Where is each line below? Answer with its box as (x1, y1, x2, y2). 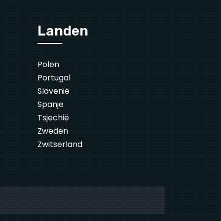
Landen (37, 23, 88, 39)
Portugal (37, 72, 71, 84)
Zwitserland (37, 139, 82, 150)
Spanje (37, 99, 64, 110)
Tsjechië (37, 112, 69, 124)
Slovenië (37, 85, 70, 97)
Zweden (37, 125, 68, 137)
